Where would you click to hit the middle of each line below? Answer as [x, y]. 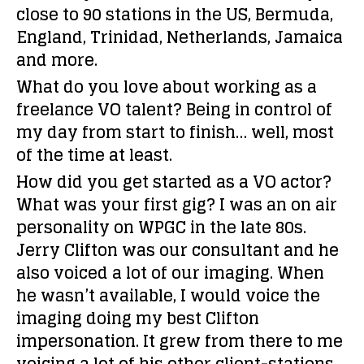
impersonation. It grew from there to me [180, 341]
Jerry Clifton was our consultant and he [178, 250]
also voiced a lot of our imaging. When [170, 273]
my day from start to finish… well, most [175, 132]
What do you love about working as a [167, 87]
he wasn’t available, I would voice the [168, 296]
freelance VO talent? [99, 110]
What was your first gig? [116, 205]
